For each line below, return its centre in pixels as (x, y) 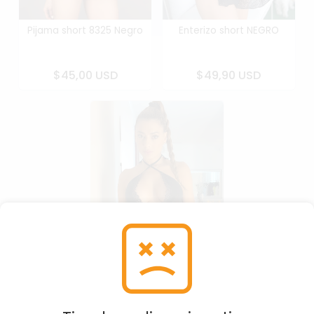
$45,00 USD (85, 75)
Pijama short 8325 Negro (85, 30)
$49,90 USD (229, 75)
